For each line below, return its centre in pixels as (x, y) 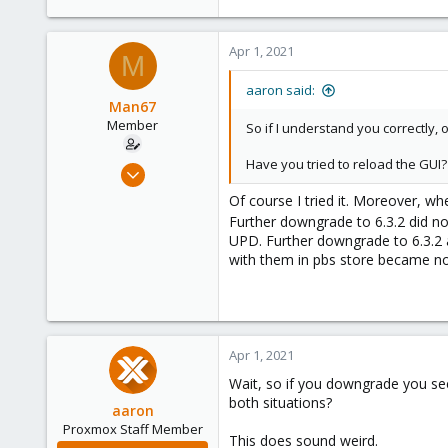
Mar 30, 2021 (170, 167)
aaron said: (280, 90)
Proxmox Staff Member (132, 428)
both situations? (280, 402)
